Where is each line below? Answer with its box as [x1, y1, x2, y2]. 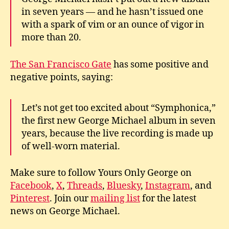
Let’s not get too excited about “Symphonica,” [21, 102, 216, 114]
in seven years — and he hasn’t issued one [21, 6, 203, 18]
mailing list [90, 193, 140, 204]
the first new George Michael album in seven [21, 114, 216, 127]
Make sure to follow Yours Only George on [10, 167, 192, 179]
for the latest [140, 193, 196, 204]
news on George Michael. [10, 205, 120, 217]
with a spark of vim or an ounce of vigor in [21, 19, 204, 31]
